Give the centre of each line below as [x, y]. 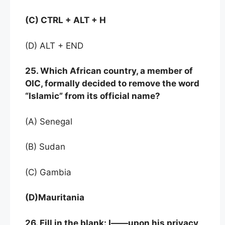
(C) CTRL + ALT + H [66, 20]
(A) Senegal [49, 121]
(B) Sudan [45, 147]
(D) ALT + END [54, 45]
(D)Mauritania [55, 197]
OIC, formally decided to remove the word [112, 83]
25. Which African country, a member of [109, 71]
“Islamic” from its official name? [93, 96]
